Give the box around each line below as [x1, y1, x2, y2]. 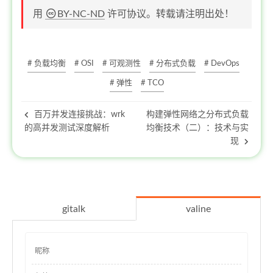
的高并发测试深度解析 [24, 124, 110, 132]
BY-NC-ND [57, 9, 105, 19]
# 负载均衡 [27, 60, 66, 68]
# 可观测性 [102, 60, 141, 68]
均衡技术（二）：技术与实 [146, 124, 249, 132]
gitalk [62, 204, 86, 214]
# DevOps [204, 60, 239, 68]
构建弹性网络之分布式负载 [146, 110, 249, 119]
